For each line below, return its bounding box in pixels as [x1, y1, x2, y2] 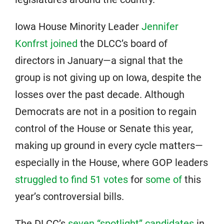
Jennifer [141, 20, 178, 33]
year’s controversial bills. [15, 190, 124, 203]
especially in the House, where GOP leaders [15, 156, 208, 169]
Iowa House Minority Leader [15, 20, 141, 33]
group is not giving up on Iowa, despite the [15, 71, 201, 84]
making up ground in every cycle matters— [15, 139, 203, 152]
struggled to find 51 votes [15, 173, 128, 186]
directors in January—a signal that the [15, 54, 183, 67]
